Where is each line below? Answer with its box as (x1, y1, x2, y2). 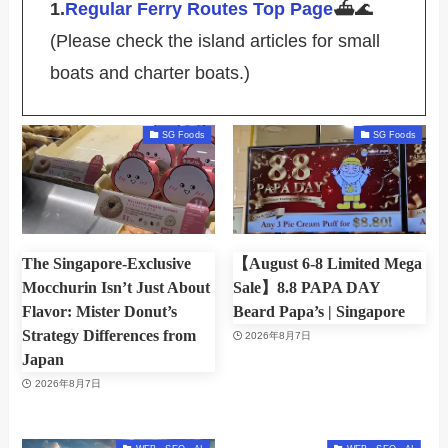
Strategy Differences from (22, 326, 197, 344)
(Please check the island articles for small (50, 30, 381, 51)
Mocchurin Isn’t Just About (22, 278, 211, 296)
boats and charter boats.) (50, 62, 251, 83)
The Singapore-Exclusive (22, 254, 192, 272)
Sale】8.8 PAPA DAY (232, 278, 381, 296)
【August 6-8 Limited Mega (232, 254, 422, 272)
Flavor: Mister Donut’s (22, 302, 178, 320)
